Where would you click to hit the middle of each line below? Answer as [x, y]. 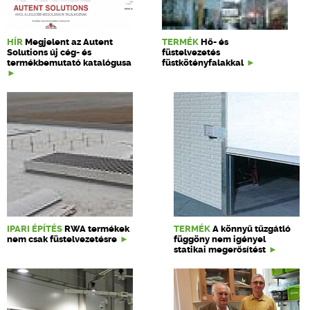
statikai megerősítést [220, 249]
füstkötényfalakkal [203, 63]
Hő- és [215, 42]
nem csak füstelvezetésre [62, 239]
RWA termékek [97, 229]
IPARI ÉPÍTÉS [35, 229]
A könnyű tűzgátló [252, 229]
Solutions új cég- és [49, 52]
